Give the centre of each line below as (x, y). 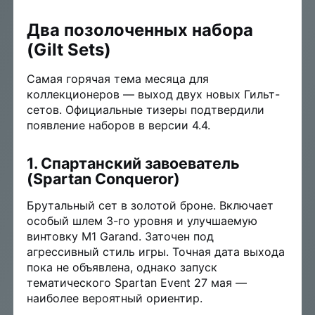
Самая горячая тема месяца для (118, 79)
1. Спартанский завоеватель (134, 163)
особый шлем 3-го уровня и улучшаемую (142, 221)
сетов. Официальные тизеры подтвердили (146, 110)
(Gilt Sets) (69, 50)
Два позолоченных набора (140, 30)
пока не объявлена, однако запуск (122, 268)
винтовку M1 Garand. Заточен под (121, 237)
